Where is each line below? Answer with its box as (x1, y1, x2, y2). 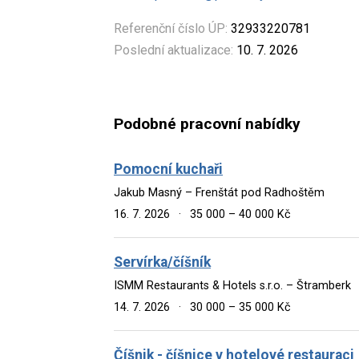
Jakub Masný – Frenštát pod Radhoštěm (114, 185, 325, 200)
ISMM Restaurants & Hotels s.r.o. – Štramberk (114, 278, 351, 292)
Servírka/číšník (114, 253, 211, 270)
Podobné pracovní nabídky (114, 115, 301, 134)
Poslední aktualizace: (114, 42, 233, 58)
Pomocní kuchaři (114, 160, 223, 177)
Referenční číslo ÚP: (114, 20, 228, 36)
